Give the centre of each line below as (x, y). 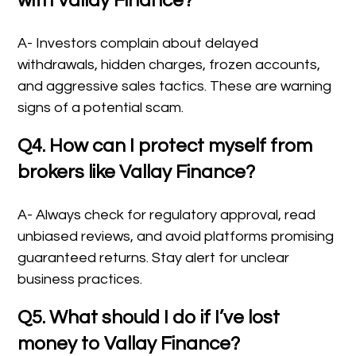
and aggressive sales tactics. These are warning (175, 87)
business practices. (80, 280)
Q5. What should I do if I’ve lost (149, 318)
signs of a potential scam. (101, 108)
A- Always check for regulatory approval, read (167, 215)
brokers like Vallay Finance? (137, 172)
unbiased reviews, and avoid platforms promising (176, 237)
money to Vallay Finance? (129, 344)
